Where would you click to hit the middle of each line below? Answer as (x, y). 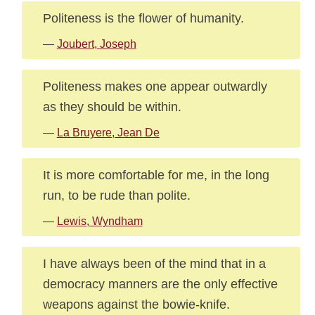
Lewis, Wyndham (99, 221)
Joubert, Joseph (96, 44)
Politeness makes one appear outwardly (155, 86)
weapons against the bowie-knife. (136, 304)
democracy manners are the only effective (160, 284)
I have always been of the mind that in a (154, 263)
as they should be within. (112, 107)
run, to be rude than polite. (116, 195)
